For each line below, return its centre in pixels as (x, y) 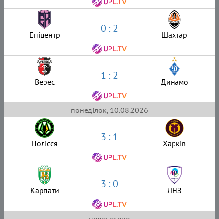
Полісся (45, 143)
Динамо (174, 82)
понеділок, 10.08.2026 (109, 110)
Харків (174, 143)
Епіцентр (44, 35)
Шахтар (174, 35)
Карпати (44, 190)
